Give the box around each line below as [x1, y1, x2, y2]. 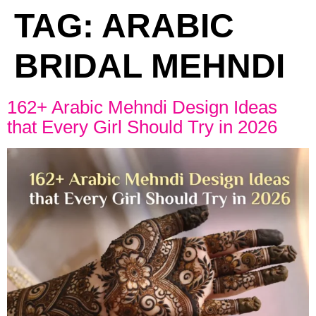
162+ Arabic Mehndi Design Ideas [7, 97, 277, 118]
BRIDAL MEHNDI [14, 47, 285, 85]
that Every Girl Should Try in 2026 [7, 116, 277, 138]
